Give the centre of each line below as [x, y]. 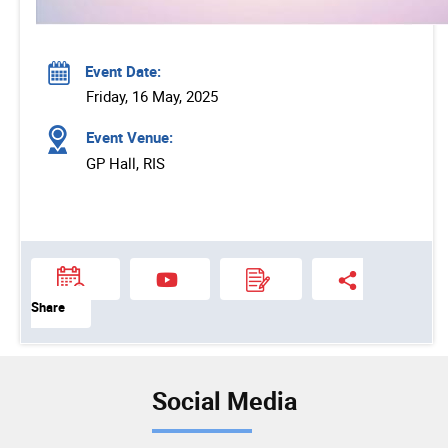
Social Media [224, 401]
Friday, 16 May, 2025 [152, 95]
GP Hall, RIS [125, 162]
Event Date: [123, 70]
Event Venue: [127, 137]
